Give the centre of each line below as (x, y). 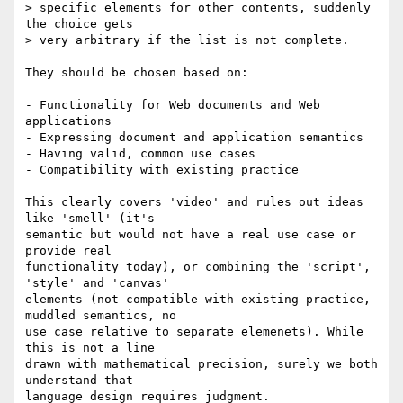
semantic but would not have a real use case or (191, 235)
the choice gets (79, 24)
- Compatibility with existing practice (162, 170)
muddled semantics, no (108, 316)
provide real (76, 251)
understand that (86, 381)
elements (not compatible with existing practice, (198, 300)
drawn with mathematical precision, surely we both (201, 364)
